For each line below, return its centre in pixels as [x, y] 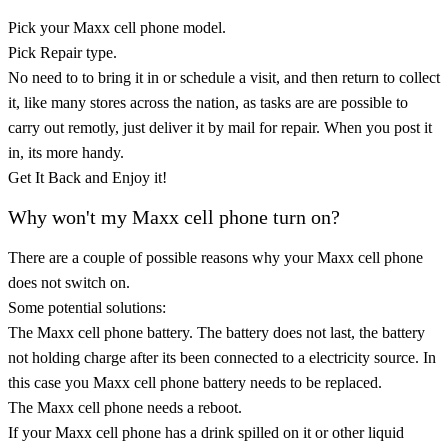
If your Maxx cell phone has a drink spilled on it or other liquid [206, 432]
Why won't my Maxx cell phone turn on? [174, 216]
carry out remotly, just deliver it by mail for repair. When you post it [220, 127]
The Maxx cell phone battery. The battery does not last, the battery [216, 332]
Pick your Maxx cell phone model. [117, 27]
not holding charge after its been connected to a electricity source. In [222, 357]
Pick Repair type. [62, 52]
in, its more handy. [66, 152]
